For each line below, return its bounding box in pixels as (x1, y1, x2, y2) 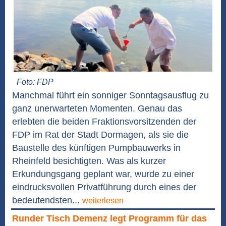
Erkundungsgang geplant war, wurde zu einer (12, 169, 194, 180)
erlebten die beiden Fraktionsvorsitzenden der (12, 117, 196, 127)
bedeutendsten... (12, 195, 82, 206)
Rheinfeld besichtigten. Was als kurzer (12, 156, 166, 166)
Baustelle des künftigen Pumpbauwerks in (12, 143, 181, 153)
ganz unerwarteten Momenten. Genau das (12, 103, 182, 114)
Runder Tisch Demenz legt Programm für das (12, 213, 207, 224)
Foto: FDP (17, 78, 54, 87)
